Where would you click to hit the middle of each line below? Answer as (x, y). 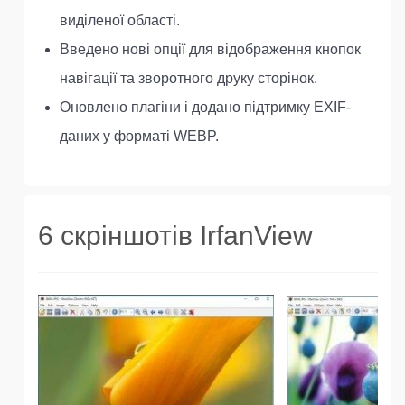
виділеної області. (120, 20)
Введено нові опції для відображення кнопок (210, 49)
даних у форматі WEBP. (139, 136)
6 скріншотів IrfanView (175, 235)
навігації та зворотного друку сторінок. (188, 78)
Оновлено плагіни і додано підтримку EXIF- (205, 107)
